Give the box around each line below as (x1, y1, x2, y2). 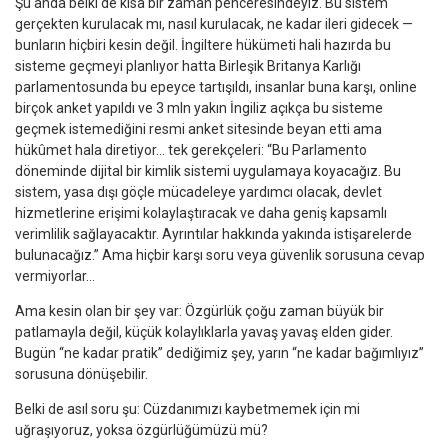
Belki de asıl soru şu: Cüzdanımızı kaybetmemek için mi (15, 400, 360, 417)
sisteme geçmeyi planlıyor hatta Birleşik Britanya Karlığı (15, 57, 361, 74)
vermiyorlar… (15, 267, 95, 284)
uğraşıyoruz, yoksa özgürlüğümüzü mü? (15, 421, 268, 438)
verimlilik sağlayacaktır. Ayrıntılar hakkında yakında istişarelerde (15, 225, 412, 242)
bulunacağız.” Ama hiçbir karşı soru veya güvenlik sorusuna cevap (15, 246, 425, 263)
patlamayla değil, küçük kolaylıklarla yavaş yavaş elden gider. (15, 323, 393, 340)
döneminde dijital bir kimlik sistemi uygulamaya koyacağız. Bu (15, 162, 401, 179)
